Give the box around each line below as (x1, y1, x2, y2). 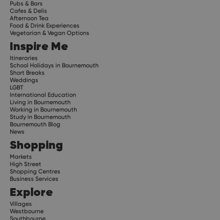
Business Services (10, 175, 58, 182)
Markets (10, 153, 32, 160)
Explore (10, 184, 53, 199)
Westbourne (10, 207, 44, 215)
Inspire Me (10, 38, 68, 54)
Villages (10, 200, 32, 207)
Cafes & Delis (10, 7, 47, 14)
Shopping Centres (10, 167, 60, 175)
